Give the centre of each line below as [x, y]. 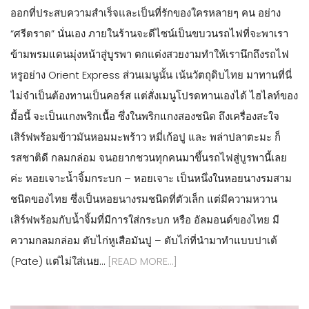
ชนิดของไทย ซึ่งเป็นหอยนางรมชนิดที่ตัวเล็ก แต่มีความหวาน [144, 199]
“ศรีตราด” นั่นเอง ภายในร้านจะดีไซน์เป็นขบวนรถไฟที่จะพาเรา [149, 33]
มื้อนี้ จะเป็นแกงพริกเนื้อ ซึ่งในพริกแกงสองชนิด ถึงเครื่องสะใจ [145, 116]
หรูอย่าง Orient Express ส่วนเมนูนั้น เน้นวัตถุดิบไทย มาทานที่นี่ [151, 74]
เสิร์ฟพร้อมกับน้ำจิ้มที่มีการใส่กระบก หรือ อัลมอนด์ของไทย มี [145, 219]
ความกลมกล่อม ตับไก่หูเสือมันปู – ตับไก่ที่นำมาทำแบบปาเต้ [144, 240]
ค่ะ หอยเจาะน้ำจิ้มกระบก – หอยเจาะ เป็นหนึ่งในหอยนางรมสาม [151, 178]
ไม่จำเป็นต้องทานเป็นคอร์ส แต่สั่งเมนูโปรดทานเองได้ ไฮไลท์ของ [154, 95]
